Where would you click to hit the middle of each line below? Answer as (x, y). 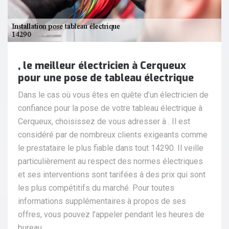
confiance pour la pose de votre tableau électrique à (110, 108)
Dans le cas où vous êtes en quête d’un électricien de (113, 95)
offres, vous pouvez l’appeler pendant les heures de (111, 215)
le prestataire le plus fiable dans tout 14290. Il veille (111, 148)
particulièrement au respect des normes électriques (110, 162)
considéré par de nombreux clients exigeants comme (113, 135)
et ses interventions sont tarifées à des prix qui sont (112, 175)
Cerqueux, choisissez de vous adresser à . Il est (104, 122)
